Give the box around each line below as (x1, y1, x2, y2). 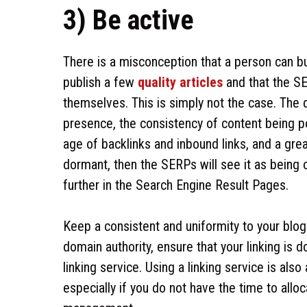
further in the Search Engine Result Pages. (63, 177, 288, 193)
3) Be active (63, 4, 194, 36)
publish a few (63, 74, 138, 90)
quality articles (138, 74, 223, 90)
